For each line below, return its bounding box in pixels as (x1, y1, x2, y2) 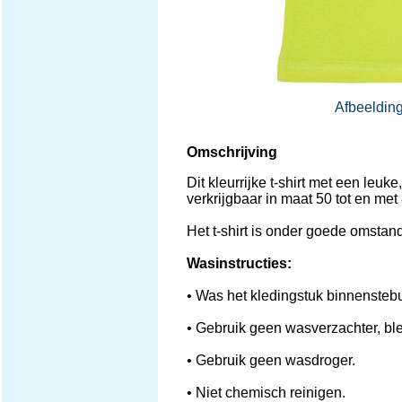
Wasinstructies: (186, 255, 292, 271)
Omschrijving (186, 144, 277, 160)
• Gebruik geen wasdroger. (186, 352, 355, 368)
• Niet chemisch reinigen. (186, 384, 345, 400)
